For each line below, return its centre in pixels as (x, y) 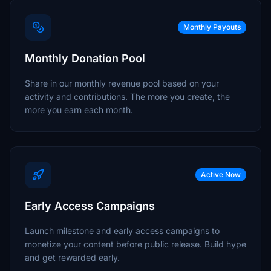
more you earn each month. (79, 110)
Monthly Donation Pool (85, 58)
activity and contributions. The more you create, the (127, 96)
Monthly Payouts (212, 27)
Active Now (221, 175)
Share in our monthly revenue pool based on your (122, 83)
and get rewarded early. (72, 257)
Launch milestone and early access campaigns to (122, 231)
